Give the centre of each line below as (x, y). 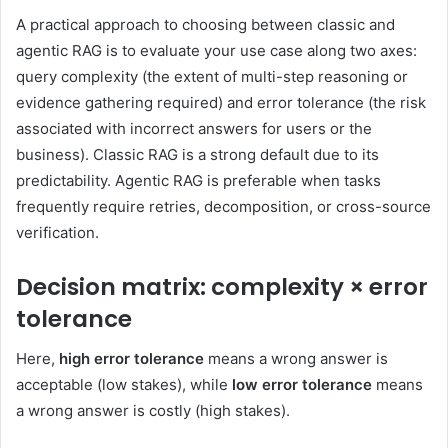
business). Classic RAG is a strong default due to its (197, 154)
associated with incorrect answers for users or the (194, 128)
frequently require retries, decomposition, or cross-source (223, 206)
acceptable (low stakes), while (124, 385)
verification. (57, 232)
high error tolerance (131, 359)
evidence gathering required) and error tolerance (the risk (221, 102)
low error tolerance (302, 385)
